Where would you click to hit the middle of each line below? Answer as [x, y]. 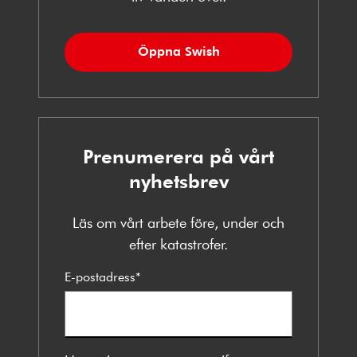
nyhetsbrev [178, 180]
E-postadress [100, 276]
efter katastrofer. [178, 243]
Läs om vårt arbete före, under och [178, 222]
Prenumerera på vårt [178, 155]
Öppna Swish [178, 51]
